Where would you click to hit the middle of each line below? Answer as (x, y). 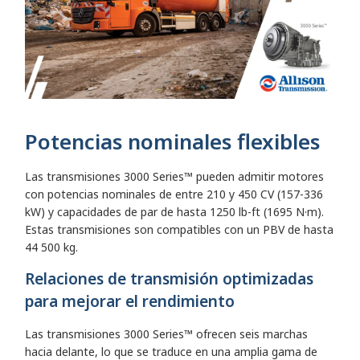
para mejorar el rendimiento (130, 301)
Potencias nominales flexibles (172, 141)
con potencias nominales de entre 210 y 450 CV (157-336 (174, 194)
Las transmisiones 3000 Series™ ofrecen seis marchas (166, 333)
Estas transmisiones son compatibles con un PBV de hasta (179, 229)
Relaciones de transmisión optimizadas (169, 278)
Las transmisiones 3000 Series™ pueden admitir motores (174, 176)
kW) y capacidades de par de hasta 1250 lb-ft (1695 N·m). (174, 211)
